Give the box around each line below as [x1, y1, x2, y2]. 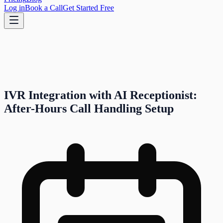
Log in [4, 3, 25, 12]
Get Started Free [63, 3, 114, 12]
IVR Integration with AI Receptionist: [4, 88, 197, 102]
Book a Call [25, 3, 63, 12]
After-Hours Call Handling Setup [4, 102, 174, 115]
